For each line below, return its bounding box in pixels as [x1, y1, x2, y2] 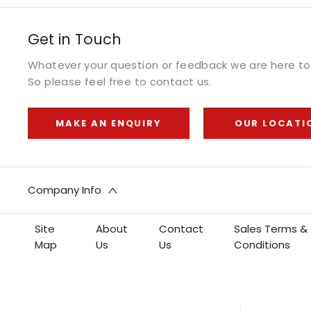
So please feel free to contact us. [28, 74, 212, 89]
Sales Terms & [233, 221, 308, 236]
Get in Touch [28, 28, 121, 49]
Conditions [233, 237, 290, 252]
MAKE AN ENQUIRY [56, 117, 162, 131]
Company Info [28, 182, 101, 197]
